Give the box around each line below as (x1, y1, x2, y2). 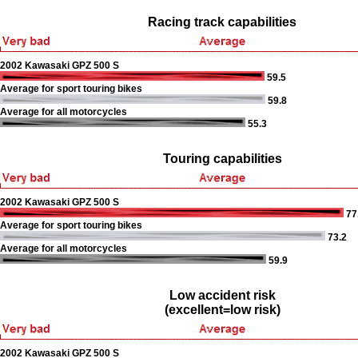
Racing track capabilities (148, 15, 296, 29)
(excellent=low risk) (164, 303, 280, 316)
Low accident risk (169, 288, 276, 302)
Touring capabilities (162, 152, 282, 165)
